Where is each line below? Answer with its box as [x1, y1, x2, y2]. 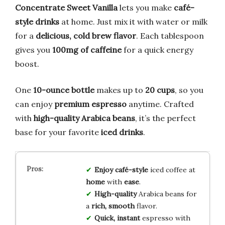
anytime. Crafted [127, 99, 194, 109]
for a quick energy [122, 45, 193, 55]
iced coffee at [148, 165, 195, 175]
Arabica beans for [136, 189, 197, 199]
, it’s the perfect [135, 113, 196, 124]
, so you [175, 85, 203, 95]
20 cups [145, 85, 175, 95]
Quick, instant [94, 213, 140, 223]
